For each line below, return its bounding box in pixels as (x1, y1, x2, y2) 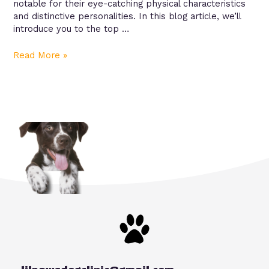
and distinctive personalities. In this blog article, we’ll (13, 11, 241, 22)
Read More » (13, 50, 68, 61)
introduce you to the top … (13, 23, 130, 35)
